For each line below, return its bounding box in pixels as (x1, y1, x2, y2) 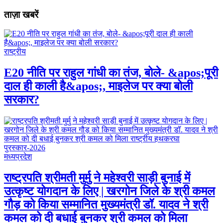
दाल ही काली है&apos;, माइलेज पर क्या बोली (4, 80, 193, 93)
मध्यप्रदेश (4, 152, 32, 161)
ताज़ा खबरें (4, 9, 38, 20)
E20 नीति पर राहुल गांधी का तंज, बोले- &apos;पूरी (4, 66, 218, 80)
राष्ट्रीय (4, 47, 26, 56)
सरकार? (4, 93, 39, 107)
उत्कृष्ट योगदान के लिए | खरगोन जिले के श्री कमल (4, 184, 215, 198)
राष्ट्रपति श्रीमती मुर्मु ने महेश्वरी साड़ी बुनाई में (4, 171, 190, 184)
